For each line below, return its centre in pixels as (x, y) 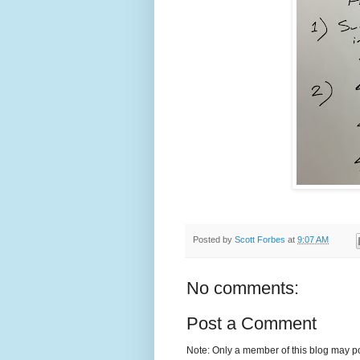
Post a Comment (252, 323)
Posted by (214, 240)
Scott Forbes (260, 240)
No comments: (243, 288)
